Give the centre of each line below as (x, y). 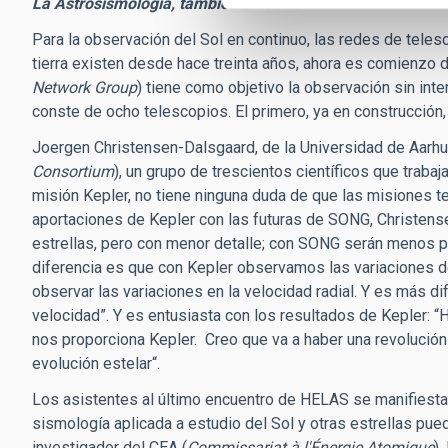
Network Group (84, 87)
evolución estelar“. (98, 363)
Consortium (73, 171)
